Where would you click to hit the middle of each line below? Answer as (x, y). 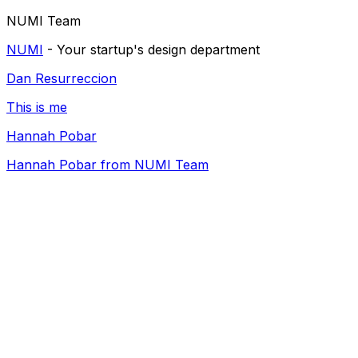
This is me (37, 107)
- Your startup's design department (151, 50)
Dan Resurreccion (62, 78)
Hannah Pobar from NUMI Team (107, 165)
